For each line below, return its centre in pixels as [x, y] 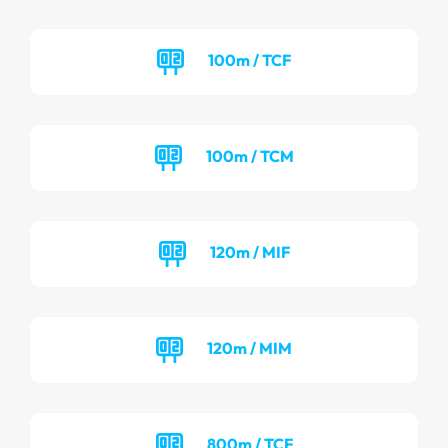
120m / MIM [249, 347]
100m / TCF [249, 59]
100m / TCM [249, 155]
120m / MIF [249, 251]
